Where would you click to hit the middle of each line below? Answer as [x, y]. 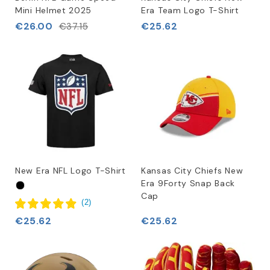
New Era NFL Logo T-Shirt [71, 171]
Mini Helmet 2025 [54, 10]
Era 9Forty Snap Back [188, 183]
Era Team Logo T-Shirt [190, 10]
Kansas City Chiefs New [192, 171]
